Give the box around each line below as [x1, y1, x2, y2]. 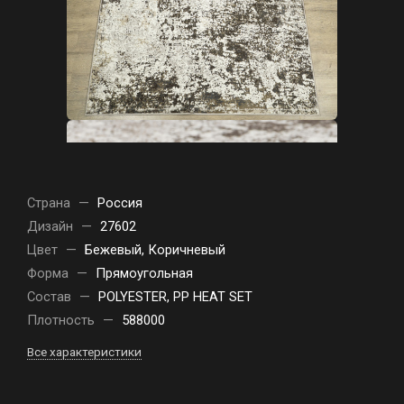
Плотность [27, 312, 98, 328]
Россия [97, 195, 142, 211]
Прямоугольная [96, 265, 193, 281]
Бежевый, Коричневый [85, 242, 225, 258]
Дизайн [27, 218, 77, 234]
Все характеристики [27, 344, 142, 359]
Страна [27, 195, 74, 211]
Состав [27, 289, 75, 305]
